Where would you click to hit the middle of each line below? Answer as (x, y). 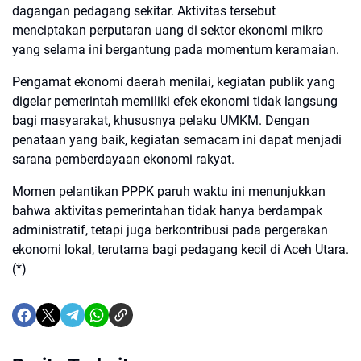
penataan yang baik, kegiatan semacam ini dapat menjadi (177, 140)
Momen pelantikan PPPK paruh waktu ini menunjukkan (169, 192)
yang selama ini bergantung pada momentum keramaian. (176, 50)
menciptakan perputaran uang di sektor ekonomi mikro (168, 31)
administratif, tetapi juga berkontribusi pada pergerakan (170, 230)
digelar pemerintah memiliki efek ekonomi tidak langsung (175, 102)
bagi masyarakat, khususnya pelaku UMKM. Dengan (161, 121)
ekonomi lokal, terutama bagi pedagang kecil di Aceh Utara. (180, 250)
